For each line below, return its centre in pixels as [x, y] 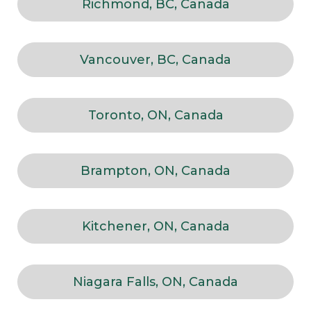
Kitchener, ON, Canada [155, 227]
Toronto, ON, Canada [155, 116]
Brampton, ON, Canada [155, 171]
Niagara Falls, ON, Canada [155, 282]
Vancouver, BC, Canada [155, 60]
